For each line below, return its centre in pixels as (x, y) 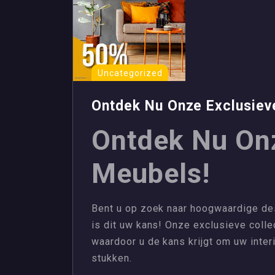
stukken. (112, 258)
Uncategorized (130, 73)
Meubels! (151, 173)
